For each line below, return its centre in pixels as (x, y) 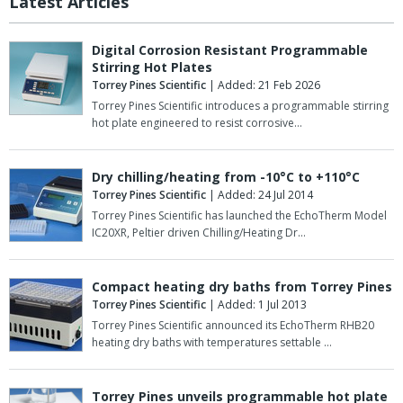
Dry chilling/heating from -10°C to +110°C (226, 177)
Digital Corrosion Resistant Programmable (230, 50)
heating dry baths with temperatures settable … (212, 343)
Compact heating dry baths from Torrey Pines (242, 287)
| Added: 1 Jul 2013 (256, 305)
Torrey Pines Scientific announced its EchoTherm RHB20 (233, 326)
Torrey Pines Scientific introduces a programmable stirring (240, 106)
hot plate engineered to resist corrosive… (197, 123)
